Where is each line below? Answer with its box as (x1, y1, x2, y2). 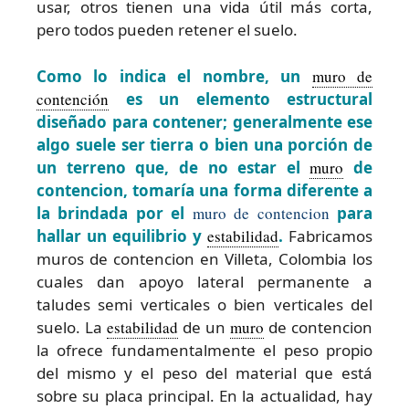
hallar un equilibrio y (37, 225, 207, 246)
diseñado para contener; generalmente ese (37, 110, 372, 132)
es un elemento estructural (109, 88, 372, 110)
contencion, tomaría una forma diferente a (37, 179, 372, 201)
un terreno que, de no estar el (37, 156, 310, 178)
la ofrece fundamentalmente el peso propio (37, 339, 372, 361)
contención (37, 88, 109, 110)
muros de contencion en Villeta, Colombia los (37, 247, 372, 269)
